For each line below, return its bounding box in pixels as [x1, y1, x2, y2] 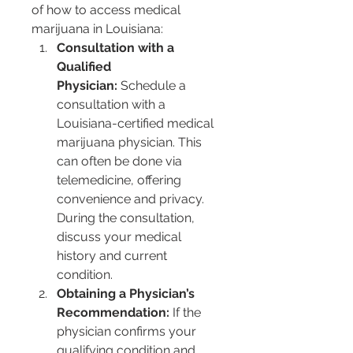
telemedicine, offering [57, 173, 184, 188]
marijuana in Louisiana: [32, 21, 163, 37]
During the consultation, [57, 210, 198, 226]
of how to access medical [32, 2, 184, 18]
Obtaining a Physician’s [57, 286, 198, 302]
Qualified [57, 59, 114, 75]
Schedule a [117, 78, 189, 94]
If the [169, 305, 204, 321]
